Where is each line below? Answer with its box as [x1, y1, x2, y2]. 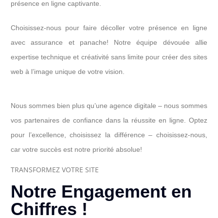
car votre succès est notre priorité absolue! [11, 145, 142, 153]
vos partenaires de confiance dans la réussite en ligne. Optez [11, 116, 207, 124]
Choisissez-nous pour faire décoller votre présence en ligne [11, 24, 207, 32]
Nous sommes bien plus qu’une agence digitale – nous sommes [11, 102, 207, 109]
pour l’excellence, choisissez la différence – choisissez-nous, [11, 131, 207, 139]
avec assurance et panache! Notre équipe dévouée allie [11, 38, 207, 46]
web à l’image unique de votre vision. [11, 68, 125, 75]
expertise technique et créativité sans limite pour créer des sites [11, 53, 207, 61]
